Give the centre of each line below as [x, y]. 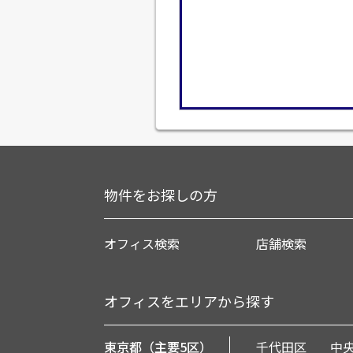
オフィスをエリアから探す [189, 301]
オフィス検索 [142, 243]
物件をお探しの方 [161, 195]
